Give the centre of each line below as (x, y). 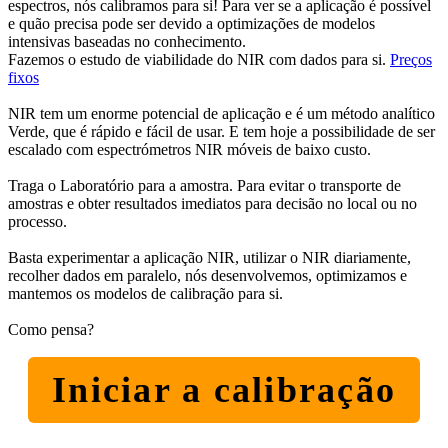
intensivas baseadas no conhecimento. (127, 41)
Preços (411, 59)
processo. (37, 221)
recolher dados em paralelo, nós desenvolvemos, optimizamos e (207, 275)
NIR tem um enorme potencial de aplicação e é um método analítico (221, 113)
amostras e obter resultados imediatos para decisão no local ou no (212, 203)
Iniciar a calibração (224, 389)
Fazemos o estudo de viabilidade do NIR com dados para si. (199, 59)
